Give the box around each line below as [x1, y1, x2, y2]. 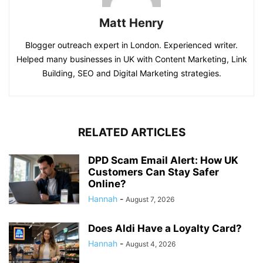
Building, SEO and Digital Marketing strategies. [42, 68, 221, 78]
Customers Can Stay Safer [88, 166, 219, 178]
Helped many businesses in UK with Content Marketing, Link [16, 53, 247, 64]
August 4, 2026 [126, 239, 176, 248]
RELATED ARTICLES [77, 125, 186, 139]
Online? [88, 177, 126, 190]
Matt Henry [99, 15, 164, 30]
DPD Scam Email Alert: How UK [88, 154, 238, 166]
